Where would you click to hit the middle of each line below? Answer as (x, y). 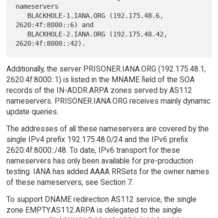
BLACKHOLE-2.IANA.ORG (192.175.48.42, (22, 34)
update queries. (32, 111)
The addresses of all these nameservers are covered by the (107, 128)
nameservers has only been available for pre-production (100, 161)
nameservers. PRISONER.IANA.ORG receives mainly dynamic (108, 101)
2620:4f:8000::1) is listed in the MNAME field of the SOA (100, 79)
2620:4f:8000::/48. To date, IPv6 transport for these (93, 150)
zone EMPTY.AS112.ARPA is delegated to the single (94, 210)
